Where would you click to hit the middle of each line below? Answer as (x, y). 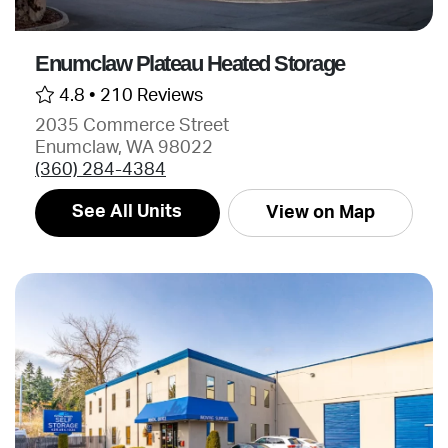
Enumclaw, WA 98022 (124, 147)
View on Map (320, 212)
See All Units (127, 211)
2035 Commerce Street (132, 125)
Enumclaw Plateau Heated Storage (190, 63)
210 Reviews (151, 95)
